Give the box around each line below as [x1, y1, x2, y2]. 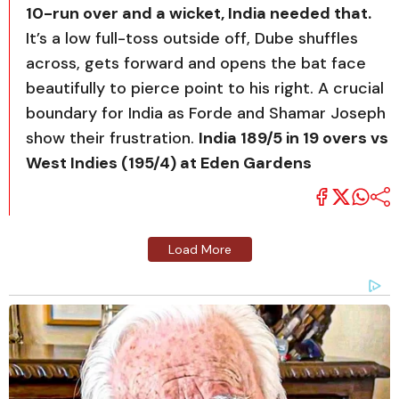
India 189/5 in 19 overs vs [199, 126, 388, 149]
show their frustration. [26, 126, 199, 149]
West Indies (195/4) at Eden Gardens [26, 151, 312, 174]
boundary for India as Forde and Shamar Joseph [26, 102, 386, 124]
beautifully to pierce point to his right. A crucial [26, 77, 384, 99]
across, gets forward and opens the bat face [26, 52, 366, 74]
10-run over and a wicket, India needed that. [26, 2, 371, 24]
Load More [167, 241, 232, 257]
